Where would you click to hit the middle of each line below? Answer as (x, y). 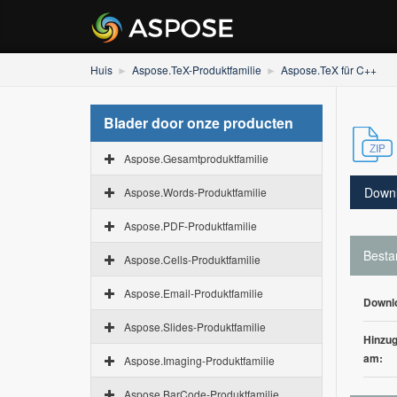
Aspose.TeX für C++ (329, 70)
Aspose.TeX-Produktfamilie (197, 70)
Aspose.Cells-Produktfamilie (192, 259)
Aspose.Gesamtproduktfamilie (196, 158)
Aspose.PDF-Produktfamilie (191, 226)
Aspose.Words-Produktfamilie (195, 192)
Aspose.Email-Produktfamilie (194, 293)
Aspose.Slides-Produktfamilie (195, 327)
